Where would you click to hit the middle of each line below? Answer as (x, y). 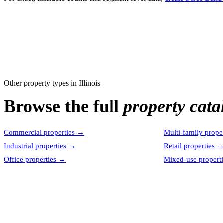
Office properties (30, 159)
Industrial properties (35, 146)
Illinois (89, 83)
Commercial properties (39, 132)
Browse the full (64, 106)
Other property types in (41, 83)
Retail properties (189, 146)
